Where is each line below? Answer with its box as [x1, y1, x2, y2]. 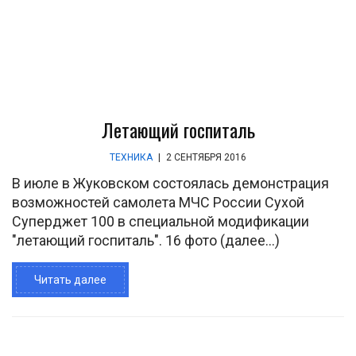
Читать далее [34, 273, 106, 286]
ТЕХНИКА [110, 152, 153, 163]
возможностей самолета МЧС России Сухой [12, 194, 304, 211]
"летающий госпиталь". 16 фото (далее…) [12, 232, 280, 249]
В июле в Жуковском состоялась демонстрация [12, 175, 329, 192]
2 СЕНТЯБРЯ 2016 [164, 152, 246, 163]
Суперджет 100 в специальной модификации [12, 213, 309, 230]
